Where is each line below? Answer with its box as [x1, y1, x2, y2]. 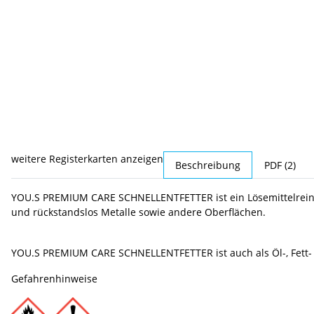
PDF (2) [264, 158, 296, 172]
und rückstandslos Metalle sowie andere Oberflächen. [11, 205, 266, 219]
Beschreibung [175, 158, 240, 172]
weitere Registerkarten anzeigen [11, 152, 163, 166]
